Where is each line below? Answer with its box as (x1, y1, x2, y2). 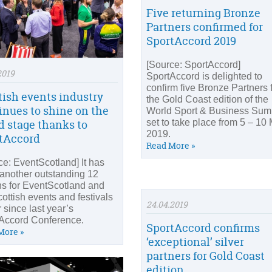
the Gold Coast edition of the (146, 94, 268, 104)
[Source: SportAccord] (146, 59, 240, 70)
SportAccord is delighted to (146, 71, 262, 81)
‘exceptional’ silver (146, 234, 244, 250)
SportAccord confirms (146, 220, 260, 236)
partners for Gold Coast (146, 248, 265, 263)
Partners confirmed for (146, 19, 263, 35)
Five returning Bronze (146, 5, 260, 21)
